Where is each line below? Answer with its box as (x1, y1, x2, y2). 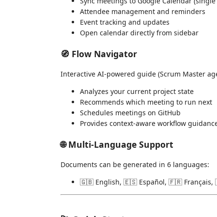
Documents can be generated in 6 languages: (61, 160, 209, 169)
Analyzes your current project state (80, 87, 194, 96)
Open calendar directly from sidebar (80, 28, 199, 37)
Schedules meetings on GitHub (80, 108, 181, 117)
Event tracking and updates (80, 17, 170, 27)
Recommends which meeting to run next (80, 97, 212, 107)
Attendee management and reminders (80, 7, 205, 16)
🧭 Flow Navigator (61, 47, 137, 60)
